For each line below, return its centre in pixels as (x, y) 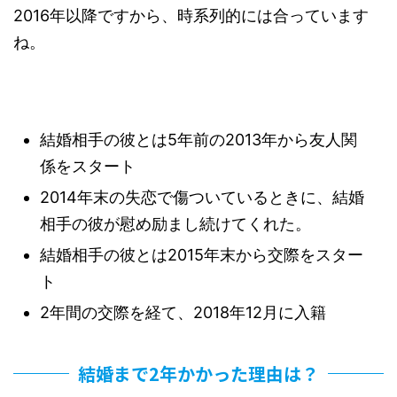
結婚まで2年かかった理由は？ (198, 373)
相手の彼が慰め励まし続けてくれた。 (175, 223)
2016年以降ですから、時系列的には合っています (191, 15)
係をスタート (88, 166)
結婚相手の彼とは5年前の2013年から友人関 (198, 139)
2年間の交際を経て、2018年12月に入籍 (183, 312)
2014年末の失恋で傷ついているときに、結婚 (202, 197)
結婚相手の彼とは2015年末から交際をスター (202, 254)
